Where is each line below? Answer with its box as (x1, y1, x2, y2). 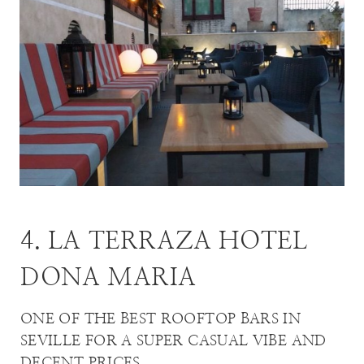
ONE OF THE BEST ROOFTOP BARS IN (20, 311, 301, 327)
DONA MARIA (20, 265, 197, 290)
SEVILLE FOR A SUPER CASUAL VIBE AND (20, 333, 327, 349)
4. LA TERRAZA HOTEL (20, 228, 308, 253)
